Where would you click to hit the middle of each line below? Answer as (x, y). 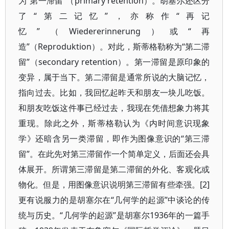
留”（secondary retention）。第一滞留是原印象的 (114, 62)
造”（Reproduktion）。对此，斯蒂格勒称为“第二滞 (114, 47)
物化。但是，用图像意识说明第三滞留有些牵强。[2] (114, 185)
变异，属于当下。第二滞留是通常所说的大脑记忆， (114, 77)
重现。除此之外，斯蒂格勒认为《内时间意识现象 (114, 123)
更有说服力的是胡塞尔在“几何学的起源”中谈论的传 (114, 200)
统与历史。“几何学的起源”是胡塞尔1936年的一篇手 (114, 215)
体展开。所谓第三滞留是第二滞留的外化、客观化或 (114, 169)
